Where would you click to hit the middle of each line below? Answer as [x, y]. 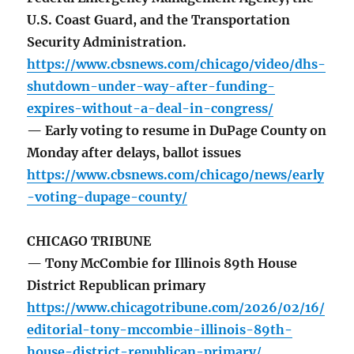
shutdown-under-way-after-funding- [151, 87]
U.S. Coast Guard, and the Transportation [159, 20]
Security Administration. [107, 42]
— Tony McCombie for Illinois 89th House [162, 264]
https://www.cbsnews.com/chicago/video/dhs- [177, 64]
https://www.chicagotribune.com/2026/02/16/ [176, 308]
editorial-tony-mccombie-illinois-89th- [160, 330]
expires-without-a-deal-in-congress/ [151, 109]
